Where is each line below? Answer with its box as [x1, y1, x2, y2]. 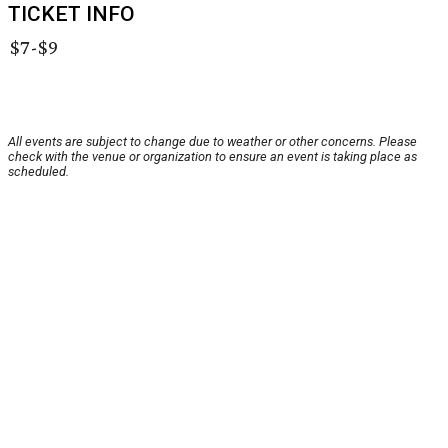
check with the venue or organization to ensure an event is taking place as [8, 149, 417, 165]
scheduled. [8, 164, 69, 180]
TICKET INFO [8, 2, 135, 27]
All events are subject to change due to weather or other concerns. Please [8, 134, 417, 150]
